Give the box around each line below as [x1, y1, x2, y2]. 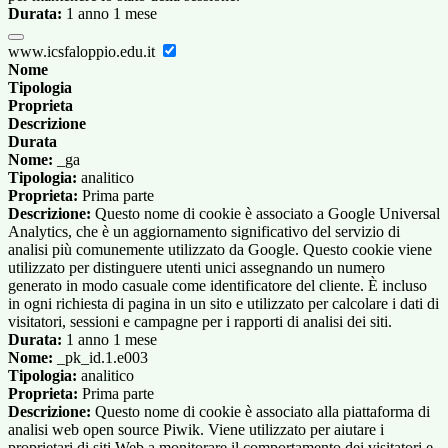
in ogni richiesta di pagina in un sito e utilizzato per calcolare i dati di [8, 295, 439, 313]
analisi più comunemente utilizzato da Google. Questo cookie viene [8, 241, 432, 259]
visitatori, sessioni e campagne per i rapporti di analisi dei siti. [8, 313, 392, 331]
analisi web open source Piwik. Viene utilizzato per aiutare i [8, 421, 384, 439]
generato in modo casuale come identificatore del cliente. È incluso [8, 277, 427, 295]
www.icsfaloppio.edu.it [8, 43, 159, 61]
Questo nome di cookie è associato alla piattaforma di [91, 403, 430, 421]
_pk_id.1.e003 [53, 349, 148, 367]
